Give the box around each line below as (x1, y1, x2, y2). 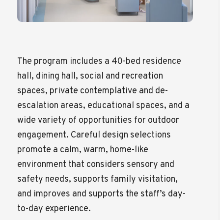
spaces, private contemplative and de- (17, 85, 168, 97)
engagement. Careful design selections (17, 130, 171, 141)
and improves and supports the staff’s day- (17, 189, 186, 200)
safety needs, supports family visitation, (17, 174, 178, 186)
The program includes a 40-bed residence (17, 56, 182, 68)
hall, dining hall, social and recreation (17, 71, 164, 82)
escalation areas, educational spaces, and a (17, 100, 190, 112)
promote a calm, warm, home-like (17, 144, 149, 156)
